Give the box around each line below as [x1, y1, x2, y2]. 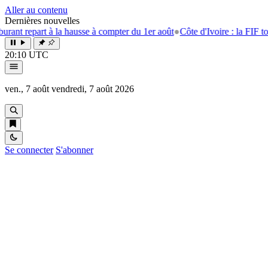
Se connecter [5, 145, 53, 155]
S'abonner [56, 145, 93, 155]
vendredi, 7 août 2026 [51, 84, 134, 94]
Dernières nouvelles [5, 16, 80, 26]
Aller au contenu [5, 5, 68, 15]
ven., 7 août [5, 84, 49, 94]
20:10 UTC [5, 50, 48, 60]
